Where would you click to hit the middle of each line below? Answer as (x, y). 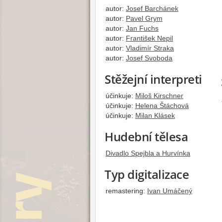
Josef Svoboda (149, 58)
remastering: (125, 191)
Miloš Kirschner (159, 95)
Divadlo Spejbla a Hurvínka (148, 153)
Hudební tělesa (146, 136)
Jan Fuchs (142, 28)
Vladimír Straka (150, 48)
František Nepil (149, 38)
